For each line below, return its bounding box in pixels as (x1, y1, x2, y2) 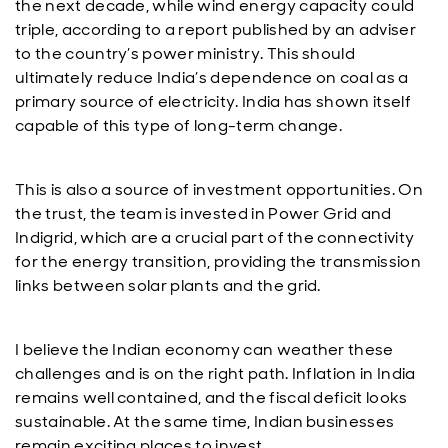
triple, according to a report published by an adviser (15, 19, 416, 40)
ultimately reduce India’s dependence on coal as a (15, 67, 409, 88)
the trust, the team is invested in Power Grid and (15, 203, 392, 224)
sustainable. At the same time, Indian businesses (15, 411, 395, 432)
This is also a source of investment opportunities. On (15, 179, 423, 200)
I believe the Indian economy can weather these (15, 339, 394, 360)
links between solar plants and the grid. (15, 275, 321, 296)
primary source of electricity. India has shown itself (15, 91, 411, 112)
